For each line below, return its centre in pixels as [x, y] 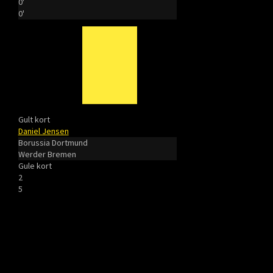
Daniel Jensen [43, 131]
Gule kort [35, 166]
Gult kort [34, 119]
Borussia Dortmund [53, 143]
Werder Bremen [47, 154]
